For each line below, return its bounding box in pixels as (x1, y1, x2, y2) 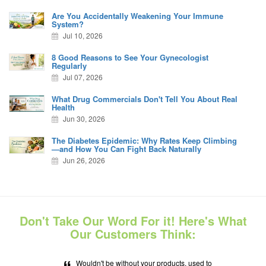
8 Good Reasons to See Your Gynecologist (52, 51, 209, 63)
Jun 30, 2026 (61, 113, 106, 123)
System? (52, 18, 84, 30)
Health (52, 101, 75, 113)
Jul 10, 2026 (61, 30, 103, 40)
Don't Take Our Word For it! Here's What (19, 211, 247, 229)
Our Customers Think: (70, 224, 196, 242)
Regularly (52, 59, 87, 71)
